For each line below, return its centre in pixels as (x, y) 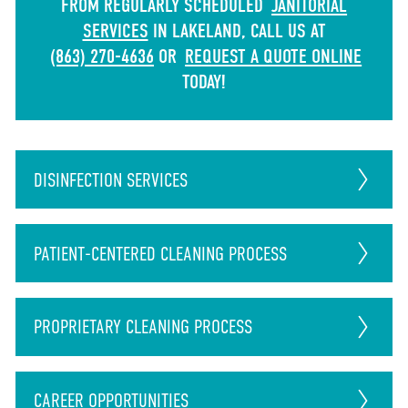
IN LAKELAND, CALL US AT (237, 31)
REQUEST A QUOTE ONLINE (274, 56)
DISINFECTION (80, 179)
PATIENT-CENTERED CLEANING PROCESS (160, 253)
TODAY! (204, 82)
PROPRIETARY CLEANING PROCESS (143, 327)
